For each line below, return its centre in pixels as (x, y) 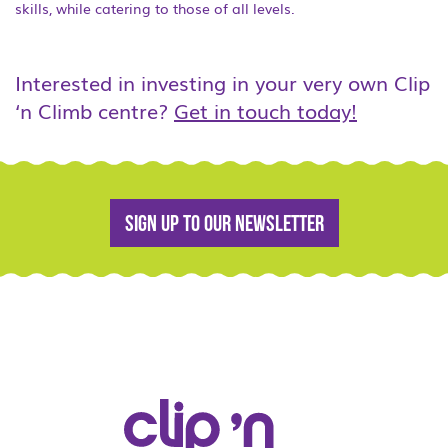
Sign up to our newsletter (224, 225)
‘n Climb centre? (94, 110)
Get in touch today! (265, 110)
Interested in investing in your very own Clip (222, 82)
